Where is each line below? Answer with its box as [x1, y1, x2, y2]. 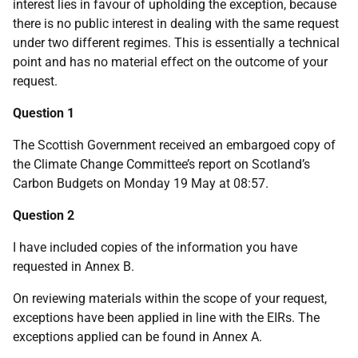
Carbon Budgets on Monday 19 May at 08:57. [13, 176, 268, 191]
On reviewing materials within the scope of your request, [13, 291, 327, 306]
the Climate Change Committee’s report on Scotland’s [13, 157, 310, 172]
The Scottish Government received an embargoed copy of [13, 137, 336, 153]
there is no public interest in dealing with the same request [13, 16, 339, 31]
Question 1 [13, 105, 74, 121]
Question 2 [13, 208, 74, 223]
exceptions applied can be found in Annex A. [13, 329, 262, 344]
